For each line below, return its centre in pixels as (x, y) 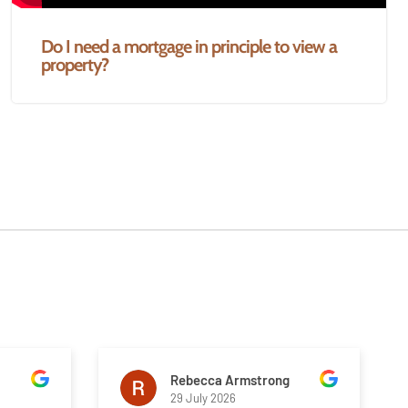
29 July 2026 (203, 398)
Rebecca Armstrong (230, 379)
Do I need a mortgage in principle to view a (189, 46)
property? (75, 65)
